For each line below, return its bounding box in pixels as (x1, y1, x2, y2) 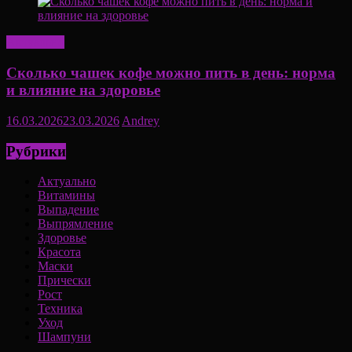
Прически (38, 273, 91, 288)
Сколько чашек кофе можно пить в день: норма (6, 64, 335, 82)
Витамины (38, 189, 95, 203)
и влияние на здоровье (6, 82, 160, 99)
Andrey (122, 113, 159, 127)
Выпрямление (38, 217, 113, 231)
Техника (38, 302, 82, 316)
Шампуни (38, 330, 91, 344)
